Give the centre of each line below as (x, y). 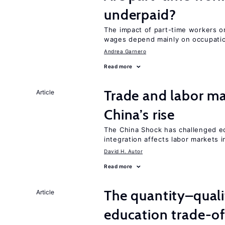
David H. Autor (123, 151)
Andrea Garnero (125, 51)
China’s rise (140, 115)
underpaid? (140, 15)
